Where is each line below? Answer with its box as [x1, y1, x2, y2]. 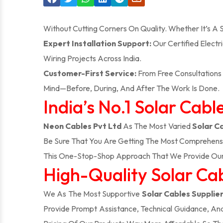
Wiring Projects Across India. [43, 53, 141, 63]
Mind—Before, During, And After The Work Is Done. [43, 83, 220, 93]
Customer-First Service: [43, 68, 136, 78]
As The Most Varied [121, 121, 192, 131]
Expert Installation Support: [43, 38, 153, 48]
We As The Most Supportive [43, 189, 140, 199]
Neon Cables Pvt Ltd [43, 121, 122, 131]
